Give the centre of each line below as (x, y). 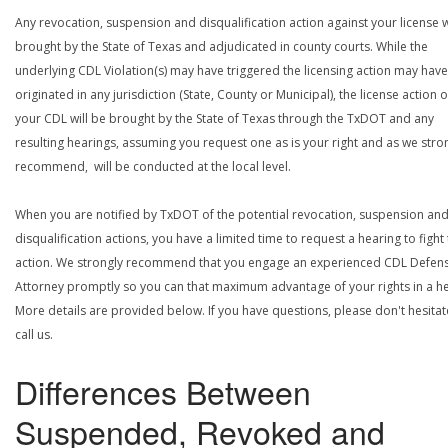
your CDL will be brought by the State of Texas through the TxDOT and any (224, 118)
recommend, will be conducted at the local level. (153, 166)
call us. (34, 334)
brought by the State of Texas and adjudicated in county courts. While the (221, 46)
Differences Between (163, 390)
